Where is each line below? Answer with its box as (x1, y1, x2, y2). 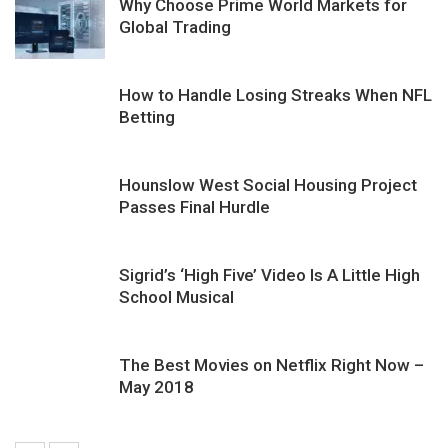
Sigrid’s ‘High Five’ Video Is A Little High (119, 264, 420, 285)
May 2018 (119, 376, 194, 397)
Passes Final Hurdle (119, 196, 270, 217)
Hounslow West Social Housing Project (119, 174, 417, 195)
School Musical (119, 286, 234, 307)
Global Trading (119, 16, 231, 37)
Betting (119, 106, 175, 127)
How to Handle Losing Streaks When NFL (119, 84, 432, 105)
